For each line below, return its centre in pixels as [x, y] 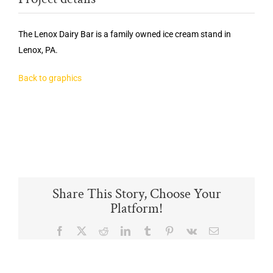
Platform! [136, 209]
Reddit [120, 230]
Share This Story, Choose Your [136, 194]
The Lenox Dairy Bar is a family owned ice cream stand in [125, 34]
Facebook [83, 230]
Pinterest [190, 230]
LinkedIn [147, 230]
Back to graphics [50, 78]
